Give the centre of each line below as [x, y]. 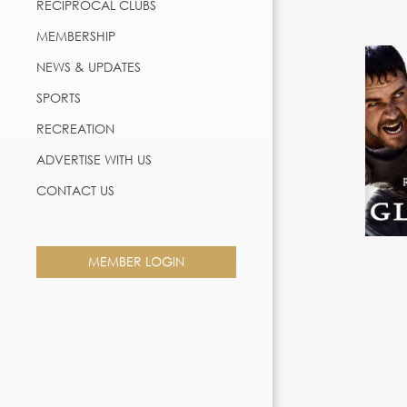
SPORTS [59, 97]
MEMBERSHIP [76, 35]
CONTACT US [75, 190]
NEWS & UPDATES [89, 66]
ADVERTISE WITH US [94, 159]
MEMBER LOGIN [136, 261]
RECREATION [75, 128]
